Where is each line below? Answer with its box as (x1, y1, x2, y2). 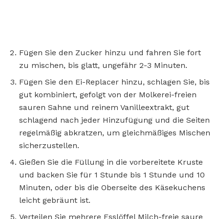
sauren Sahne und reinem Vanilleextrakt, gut (19, 102, 189, 112)
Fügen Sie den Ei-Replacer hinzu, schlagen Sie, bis (19, 77, 210, 87)
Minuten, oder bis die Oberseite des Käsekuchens (19, 182, 205, 192)
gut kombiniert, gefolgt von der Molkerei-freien (19, 89, 197, 99)
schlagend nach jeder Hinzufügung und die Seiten (19, 115, 210, 125)
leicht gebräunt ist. (19, 195, 90, 205)
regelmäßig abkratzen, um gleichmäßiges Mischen (19, 128, 210, 137)
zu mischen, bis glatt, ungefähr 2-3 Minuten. (19, 60, 187, 70)
